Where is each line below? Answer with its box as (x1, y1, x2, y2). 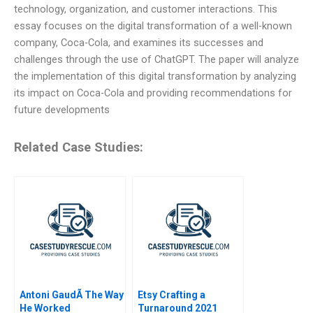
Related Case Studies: (14, 140, 143, 155)
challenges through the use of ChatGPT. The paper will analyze (14, 53, 299, 66)
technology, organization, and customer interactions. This (14, 3, 277, 16)
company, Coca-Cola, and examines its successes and (14, 36, 263, 50)
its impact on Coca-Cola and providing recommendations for (14, 87, 292, 100)
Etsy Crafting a (138, 289, 205, 300)
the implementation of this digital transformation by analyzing (14, 70, 296, 83)
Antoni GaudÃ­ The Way (20, 289, 124, 300)
